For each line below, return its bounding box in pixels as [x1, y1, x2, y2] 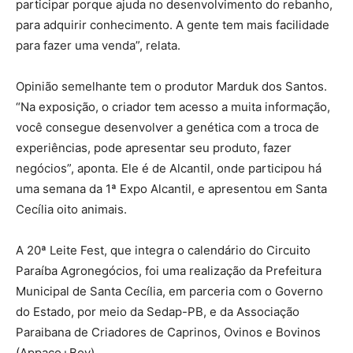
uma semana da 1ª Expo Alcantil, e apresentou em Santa [16, 180, 327, 196]
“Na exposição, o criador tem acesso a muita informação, [16, 98, 330, 114]
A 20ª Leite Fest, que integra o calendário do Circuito [16, 242, 310, 258]
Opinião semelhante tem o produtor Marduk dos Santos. [16, 78, 327, 94]
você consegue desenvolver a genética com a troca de [16, 119, 319, 135]
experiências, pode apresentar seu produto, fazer [16, 139, 292, 155]
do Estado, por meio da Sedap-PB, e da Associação [16, 303, 299, 319]
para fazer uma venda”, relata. [16, 37, 180, 53]
